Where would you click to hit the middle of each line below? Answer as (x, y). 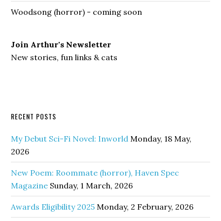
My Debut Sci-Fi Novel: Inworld (70, 139)
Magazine (30, 185)
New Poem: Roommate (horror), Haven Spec (95, 173)
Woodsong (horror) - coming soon (77, 12)
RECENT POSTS (34, 116)
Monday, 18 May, (161, 139)
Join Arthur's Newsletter (61, 44)
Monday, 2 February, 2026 (145, 207)
